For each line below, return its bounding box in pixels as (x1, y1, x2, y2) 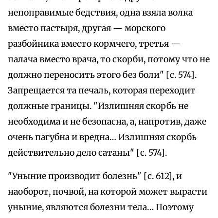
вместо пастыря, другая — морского (8, 23, 165, 34)
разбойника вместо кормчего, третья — (8, 38, 181, 50)
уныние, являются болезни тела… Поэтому (8, 202, 194, 213)
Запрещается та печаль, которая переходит (8, 85, 196, 96)
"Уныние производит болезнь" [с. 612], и (8, 171, 182, 182)
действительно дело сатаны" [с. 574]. (8, 147, 167, 159)
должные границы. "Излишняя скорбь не (8, 101, 188, 112)
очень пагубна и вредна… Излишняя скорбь (8, 132, 197, 143)
